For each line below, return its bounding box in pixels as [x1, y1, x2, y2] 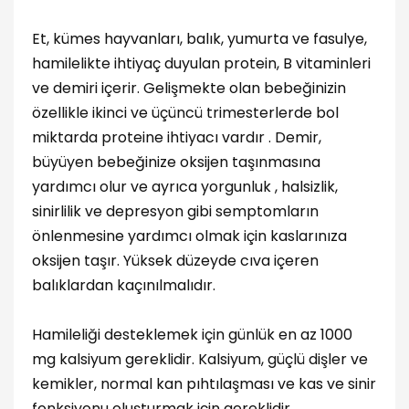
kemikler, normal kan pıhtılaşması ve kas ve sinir [32, 372, 376, 394]
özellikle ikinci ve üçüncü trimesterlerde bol [32, 101, 339, 123]
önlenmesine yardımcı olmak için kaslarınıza [32, 225, 347, 246]
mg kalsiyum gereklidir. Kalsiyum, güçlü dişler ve [32, 348, 368, 370]
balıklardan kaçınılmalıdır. [32, 274, 215, 296]
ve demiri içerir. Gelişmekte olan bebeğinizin [32, 77, 346, 99]
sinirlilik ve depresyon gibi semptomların [32, 200, 319, 222]
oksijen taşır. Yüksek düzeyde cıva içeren [32, 249, 319, 271]
